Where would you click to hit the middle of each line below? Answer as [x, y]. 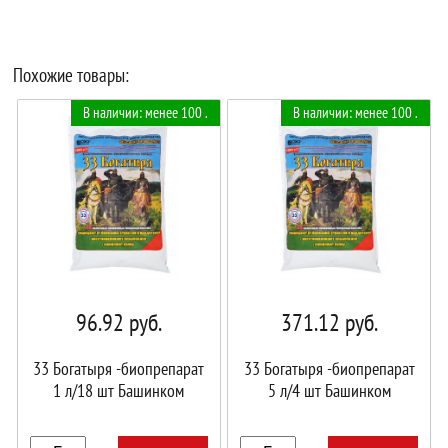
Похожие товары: [71, 74]
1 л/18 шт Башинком [119, 390]
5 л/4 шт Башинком [329, 390]
